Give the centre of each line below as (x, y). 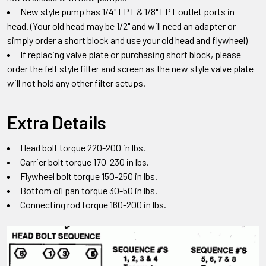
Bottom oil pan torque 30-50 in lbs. (89, 190)
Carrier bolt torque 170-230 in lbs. (85, 161)
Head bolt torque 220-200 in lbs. (83, 147)
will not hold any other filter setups (75, 83)
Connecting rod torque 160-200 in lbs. (93, 204)
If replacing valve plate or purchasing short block (115, 54)
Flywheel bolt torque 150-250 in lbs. (89, 176)
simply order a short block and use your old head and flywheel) (127, 40)
